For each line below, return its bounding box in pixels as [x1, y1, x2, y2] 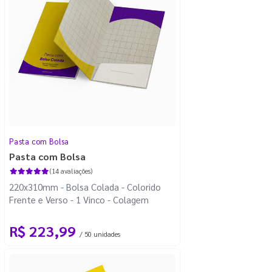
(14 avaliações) [49, 166, 92, 175]
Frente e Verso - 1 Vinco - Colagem [9, 193, 149, 205]
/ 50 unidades [80, 229, 120, 239]
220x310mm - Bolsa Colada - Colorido [9, 180, 161, 192]
